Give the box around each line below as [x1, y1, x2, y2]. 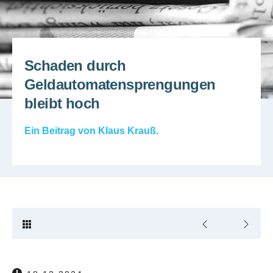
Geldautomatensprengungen [24, 76, 216, 93]
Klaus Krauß [98, 125, 156, 136]
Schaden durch [24, 57, 126, 74]
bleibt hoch [24, 95, 100, 112]
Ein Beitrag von [24, 125, 98, 136]
